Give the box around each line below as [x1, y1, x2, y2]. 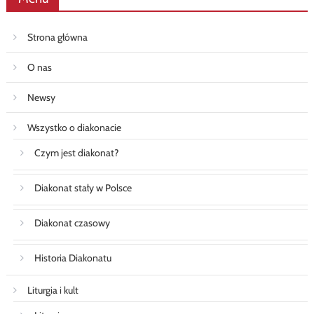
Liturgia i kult [27, 283, 78, 296]
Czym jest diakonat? [34, 146, 118, 159]
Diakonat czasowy [34, 216, 110, 229]
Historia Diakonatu [34, 251, 111, 264]
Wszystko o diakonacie [27, 121, 121, 134]
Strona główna [27, 30, 88, 43]
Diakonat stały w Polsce [34, 181, 132, 194]
